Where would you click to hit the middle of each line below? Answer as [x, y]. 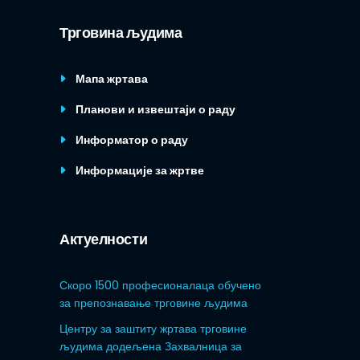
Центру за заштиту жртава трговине [153, 329]
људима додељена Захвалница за [151, 346]
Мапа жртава [112, 79]
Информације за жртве [140, 170]
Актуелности [104, 239]
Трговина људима [121, 33]
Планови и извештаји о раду [155, 109]
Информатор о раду [132, 140]
